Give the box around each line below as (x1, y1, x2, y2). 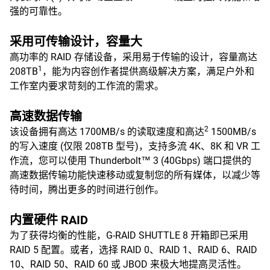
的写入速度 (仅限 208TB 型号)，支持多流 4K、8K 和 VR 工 (10, 140, 260, 152)
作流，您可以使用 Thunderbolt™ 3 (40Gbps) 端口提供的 (10, 155, 251, 166)
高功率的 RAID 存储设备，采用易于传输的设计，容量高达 (10, 51, 257, 63)
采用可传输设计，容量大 (10, 34, 142, 49)
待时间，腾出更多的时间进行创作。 (10, 184, 164, 195)
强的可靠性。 (10, 5, 67, 17)
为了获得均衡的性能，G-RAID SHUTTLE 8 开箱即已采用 (10, 230, 248, 241)
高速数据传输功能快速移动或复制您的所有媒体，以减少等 (10, 169, 260, 181)
